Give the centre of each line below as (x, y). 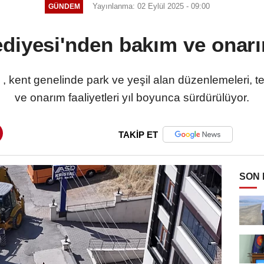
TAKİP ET (138, 134)
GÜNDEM (64, 6)
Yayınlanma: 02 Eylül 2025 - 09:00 (151, 6)
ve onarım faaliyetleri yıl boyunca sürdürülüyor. (132, 97)
